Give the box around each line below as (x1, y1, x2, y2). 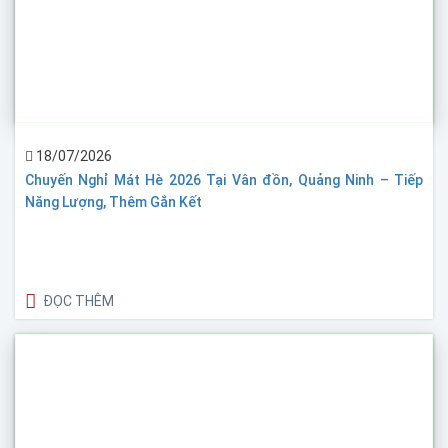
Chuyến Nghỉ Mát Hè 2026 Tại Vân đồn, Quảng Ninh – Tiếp (25, 171, 423, 188)
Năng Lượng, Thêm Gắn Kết (25, 193, 202, 210)
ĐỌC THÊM (43, 292, 114, 309)
